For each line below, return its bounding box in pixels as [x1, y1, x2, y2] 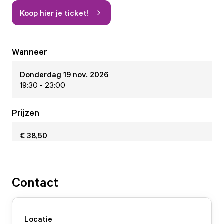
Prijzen [12, 107, 39, 118]
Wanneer [12, 46, 47, 57]
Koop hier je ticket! [20, 7, 89, 18]
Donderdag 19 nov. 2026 [20, 69, 108, 79]
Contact [12, 174, 58, 190]
